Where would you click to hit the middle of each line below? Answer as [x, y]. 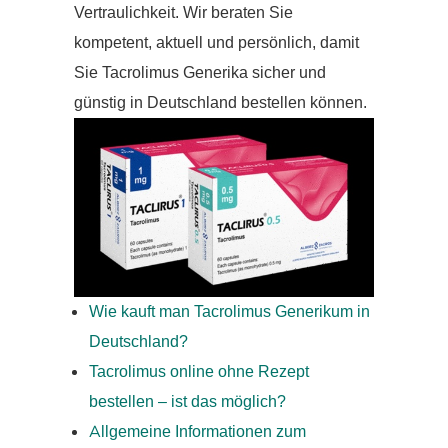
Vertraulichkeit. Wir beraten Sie [183, 13]
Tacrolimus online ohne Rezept [199, 372]
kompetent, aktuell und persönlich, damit [216, 43]
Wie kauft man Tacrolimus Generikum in [229, 312]
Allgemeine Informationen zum [197, 432]
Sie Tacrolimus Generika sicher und [200, 73]
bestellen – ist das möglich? [187, 402]
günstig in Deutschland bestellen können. [220, 103]
